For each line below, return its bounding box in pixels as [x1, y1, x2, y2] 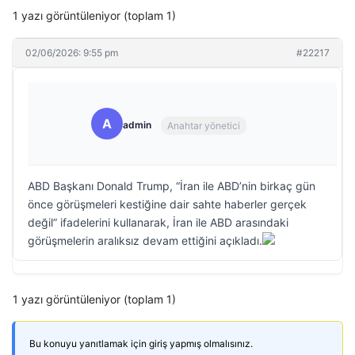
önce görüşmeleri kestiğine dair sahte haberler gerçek [28, 197, 307, 211]
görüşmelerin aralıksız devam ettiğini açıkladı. [28, 234, 262, 247]
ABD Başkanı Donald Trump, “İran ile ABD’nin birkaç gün [28, 179, 315, 193]
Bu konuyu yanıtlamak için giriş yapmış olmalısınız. [29, 338, 253, 349]
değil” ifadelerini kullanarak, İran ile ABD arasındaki [28, 216, 288, 229]
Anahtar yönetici [167, 119, 240, 132]
